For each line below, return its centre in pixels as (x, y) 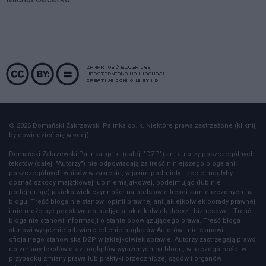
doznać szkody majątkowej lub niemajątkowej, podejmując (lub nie (115, 182)
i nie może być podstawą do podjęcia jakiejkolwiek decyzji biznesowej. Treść (130, 211)
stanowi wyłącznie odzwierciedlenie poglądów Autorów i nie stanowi (116, 230)
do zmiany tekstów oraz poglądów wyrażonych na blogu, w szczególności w (128, 249)
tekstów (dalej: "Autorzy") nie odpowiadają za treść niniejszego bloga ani (122, 163)
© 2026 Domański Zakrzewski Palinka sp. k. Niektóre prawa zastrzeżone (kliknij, (133, 125)
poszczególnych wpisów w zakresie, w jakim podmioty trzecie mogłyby (121, 173)
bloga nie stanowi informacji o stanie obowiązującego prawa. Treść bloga (125, 220)
